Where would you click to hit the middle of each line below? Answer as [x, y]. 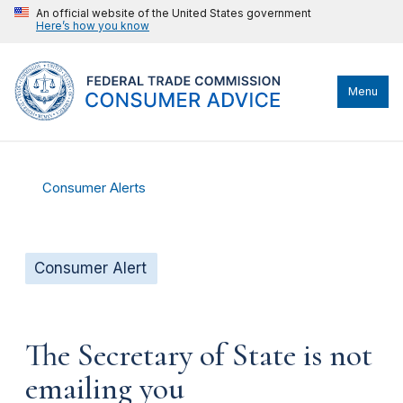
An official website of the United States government [174, 13]
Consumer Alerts [94, 188]
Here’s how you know [93, 26]
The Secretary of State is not [199, 355]
